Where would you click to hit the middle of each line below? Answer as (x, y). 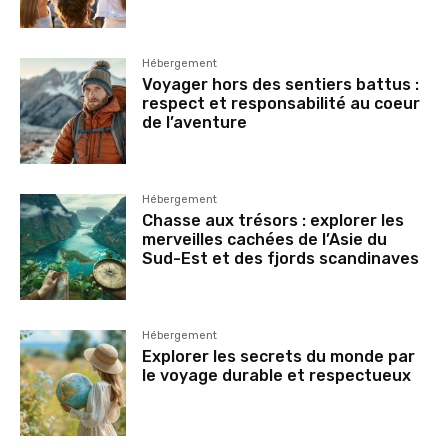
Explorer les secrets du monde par (279, 356)
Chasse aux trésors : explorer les (273, 220)
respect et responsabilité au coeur (281, 103)
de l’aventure (195, 122)
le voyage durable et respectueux (277, 375)
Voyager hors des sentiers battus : (281, 84)
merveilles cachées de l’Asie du (265, 239)
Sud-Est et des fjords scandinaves (281, 258)
